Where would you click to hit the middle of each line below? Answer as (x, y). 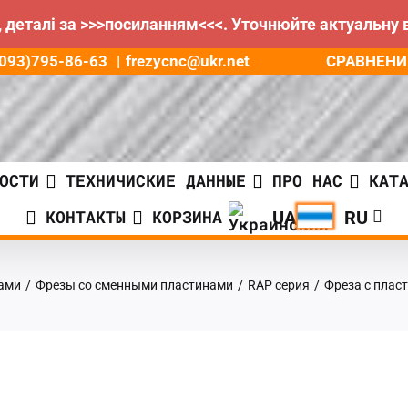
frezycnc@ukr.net (188, 61)
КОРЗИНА (187, 217)
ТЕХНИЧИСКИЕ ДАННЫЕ (156, 180)
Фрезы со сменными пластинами (134, 285)
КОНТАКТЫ (86, 217)
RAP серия (278, 285)
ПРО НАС (307, 180)
